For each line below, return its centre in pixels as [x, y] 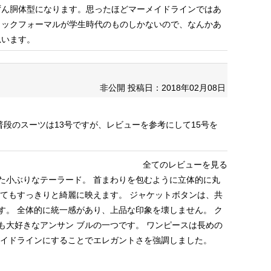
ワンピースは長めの [183, 225]
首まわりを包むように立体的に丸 [155, 180]
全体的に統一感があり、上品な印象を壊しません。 [113, 210]
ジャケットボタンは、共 [175, 195]
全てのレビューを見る [185, 165]
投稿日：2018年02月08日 [177, 88]
